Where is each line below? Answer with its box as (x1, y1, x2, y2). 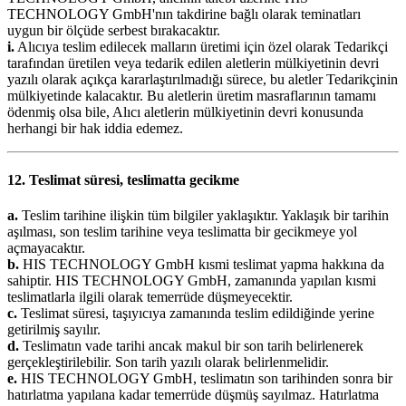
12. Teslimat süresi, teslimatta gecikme (7, 171, 239, 188)
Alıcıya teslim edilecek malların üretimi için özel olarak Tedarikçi (14, 38, 388, 54)
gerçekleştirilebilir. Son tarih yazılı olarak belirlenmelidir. (7, 354, 329, 371)
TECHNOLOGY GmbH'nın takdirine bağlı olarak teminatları (7, 5, 361, 22)
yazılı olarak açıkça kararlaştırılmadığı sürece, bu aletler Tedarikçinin (7, 71, 398, 87)
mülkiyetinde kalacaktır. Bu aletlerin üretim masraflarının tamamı (7, 87, 376, 103)
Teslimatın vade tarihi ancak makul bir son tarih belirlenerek (19, 338, 363, 354)
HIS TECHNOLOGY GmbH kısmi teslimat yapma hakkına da (19, 256, 384, 273)
